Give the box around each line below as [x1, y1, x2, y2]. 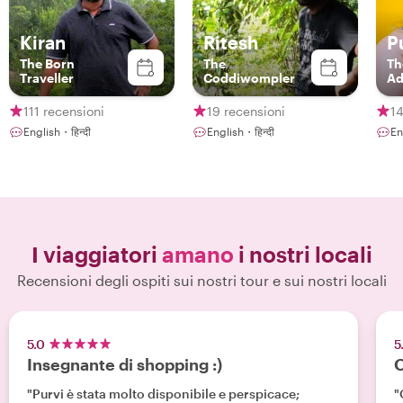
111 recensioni [23, 103, 104, 119]
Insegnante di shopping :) [27, 354, 222, 374]
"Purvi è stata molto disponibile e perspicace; [27, 386, 300, 401]
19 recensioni [207, 103, 285, 119]
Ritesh [203, 31, 258, 53]
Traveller [20, 70, 74, 85]
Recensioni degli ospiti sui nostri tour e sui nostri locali [16, 272, 387, 289]
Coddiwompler [203, 70, 295, 85]
